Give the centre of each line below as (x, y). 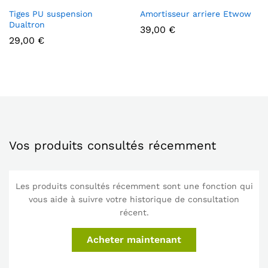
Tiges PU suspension (51, 14)
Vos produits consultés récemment (112, 145)
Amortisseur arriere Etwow (196, 14)
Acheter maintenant (134, 240)
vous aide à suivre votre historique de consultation (134, 199)
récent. (134, 212)
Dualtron (27, 25)
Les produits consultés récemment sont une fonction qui (134, 186)
